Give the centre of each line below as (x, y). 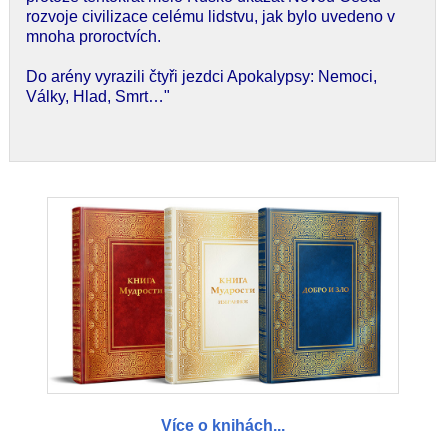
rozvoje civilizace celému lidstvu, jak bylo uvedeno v (210, 16)
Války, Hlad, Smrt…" (98, 96)
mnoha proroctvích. (93, 36)
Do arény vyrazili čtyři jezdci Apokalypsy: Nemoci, (201, 76)
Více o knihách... (222, 426)
